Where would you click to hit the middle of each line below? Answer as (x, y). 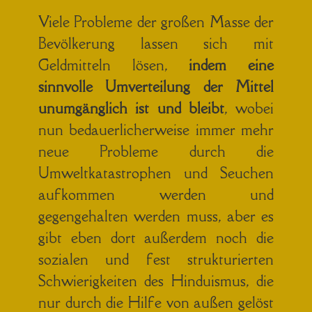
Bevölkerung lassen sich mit (156, 43)
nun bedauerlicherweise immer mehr (156, 130)
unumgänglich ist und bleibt (131, 108)
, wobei (249, 108)
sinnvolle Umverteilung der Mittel (156, 86)
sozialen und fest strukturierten (156, 259)
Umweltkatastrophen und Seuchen (156, 173)
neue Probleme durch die (156, 151)
